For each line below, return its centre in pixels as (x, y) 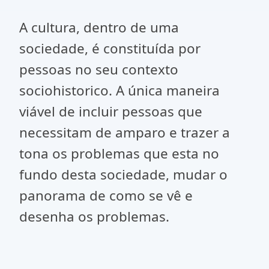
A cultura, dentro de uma (99, 27)
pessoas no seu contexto (99, 69)
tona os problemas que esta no (119, 153)
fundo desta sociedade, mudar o (123, 174)
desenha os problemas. (94, 216)
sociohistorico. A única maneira (119, 90)
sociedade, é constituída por (110, 48)
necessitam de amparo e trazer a (125, 132)
